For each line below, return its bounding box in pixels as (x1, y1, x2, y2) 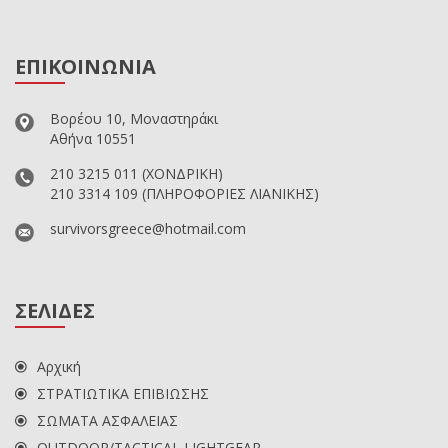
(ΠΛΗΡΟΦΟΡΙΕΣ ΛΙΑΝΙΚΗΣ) (138, 183, 319, 203)
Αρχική (37, 356, 81, 376)
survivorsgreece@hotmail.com (50, 218, 246, 238)
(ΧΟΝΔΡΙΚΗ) (138, 163, 223, 183)
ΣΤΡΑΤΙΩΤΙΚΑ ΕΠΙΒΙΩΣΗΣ (37, 383, 209, 403)
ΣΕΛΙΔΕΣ (15, 296, 95, 324)
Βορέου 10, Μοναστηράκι (50, 108, 218, 128)
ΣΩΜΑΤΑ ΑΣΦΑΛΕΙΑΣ (37, 410, 178, 430)
